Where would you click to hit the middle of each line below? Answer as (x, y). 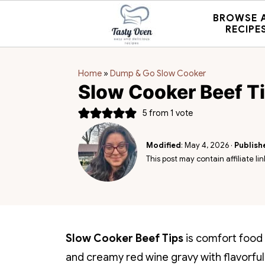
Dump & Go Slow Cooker (158, 73)
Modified (164, 145)
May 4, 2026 (207, 145)
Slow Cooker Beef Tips (125, 238)
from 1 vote (170, 113)
